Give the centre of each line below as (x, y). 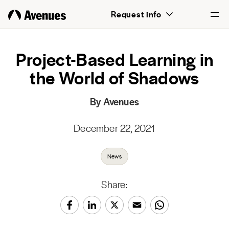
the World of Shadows (114, 77)
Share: (114, 184)
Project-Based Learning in (114, 59)
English (21, 47)
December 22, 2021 (114, 128)
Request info (136, 14)
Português (27, 72)
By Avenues (114, 101)
